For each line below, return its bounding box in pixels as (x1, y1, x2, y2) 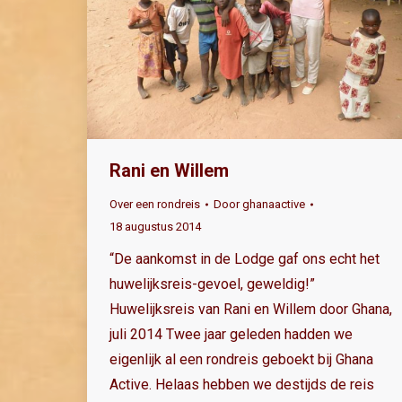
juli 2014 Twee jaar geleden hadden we (109, 326, 353, 344)
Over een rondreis (109, 197, 200, 212)
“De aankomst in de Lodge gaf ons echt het (109, 250, 380, 268)
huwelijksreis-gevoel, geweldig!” (109, 275, 315, 293)
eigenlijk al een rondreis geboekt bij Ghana (109, 351, 373, 369)
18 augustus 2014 (109, 220, 201, 234)
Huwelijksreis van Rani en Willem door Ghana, (109, 301, 392, 319)
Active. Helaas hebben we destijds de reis (109, 376, 374, 394)
